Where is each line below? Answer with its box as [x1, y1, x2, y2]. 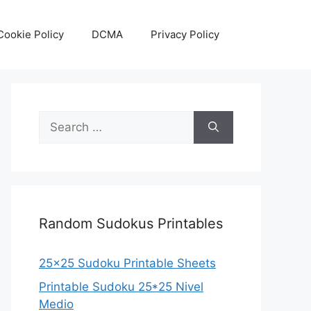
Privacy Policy [151, 28, 219, 41]
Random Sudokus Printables [39, 215, 223, 232]
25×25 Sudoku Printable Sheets [39, 256, 216, 270]
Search [38, 112, 77, 126]
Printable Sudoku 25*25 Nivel [39, 279, 203, 294]
